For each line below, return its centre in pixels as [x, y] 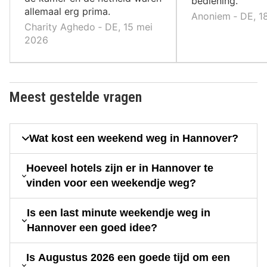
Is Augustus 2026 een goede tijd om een [128, 258]
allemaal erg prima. [67, 12]
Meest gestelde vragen [76, 97]
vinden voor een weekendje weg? [111, 183]
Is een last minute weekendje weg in [119, 213]
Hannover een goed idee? [92, 228]
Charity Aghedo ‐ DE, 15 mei [89, 27]
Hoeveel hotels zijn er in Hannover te [120, 168]
